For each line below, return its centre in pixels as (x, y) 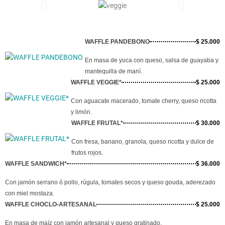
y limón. (81, 112)
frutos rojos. (87, 153)
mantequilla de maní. (114, 72)
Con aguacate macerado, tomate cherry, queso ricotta (144, 101)
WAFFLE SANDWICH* (36, 164)
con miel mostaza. (30, 194)
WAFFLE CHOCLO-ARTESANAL (51, 205)
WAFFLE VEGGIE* (96, 83)
